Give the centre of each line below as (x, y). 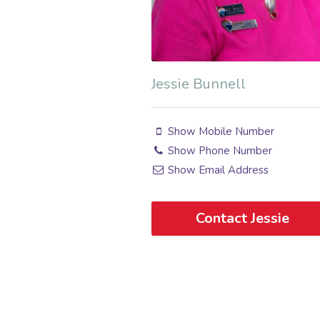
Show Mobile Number (220, 131)
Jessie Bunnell (199, 84)
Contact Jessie (243, 218)
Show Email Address (217, 170)
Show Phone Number (219, 150)
